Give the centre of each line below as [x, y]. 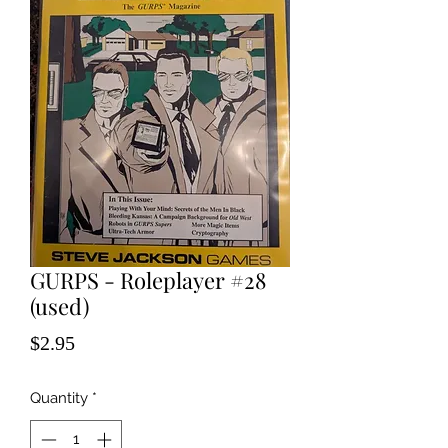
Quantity [59, 398]
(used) [59, 306]
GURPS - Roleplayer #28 [148, 280]
